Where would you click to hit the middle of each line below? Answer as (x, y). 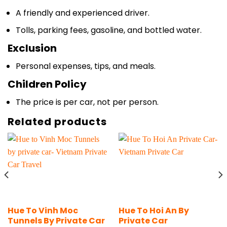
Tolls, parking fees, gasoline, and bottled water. (109, 16)
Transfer (26, 216)
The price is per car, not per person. (87, 88)
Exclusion (32, 34)
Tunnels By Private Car (56, 206)
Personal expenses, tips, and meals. (86, 52)
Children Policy (47, 70)
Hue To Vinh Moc (43, 196)
